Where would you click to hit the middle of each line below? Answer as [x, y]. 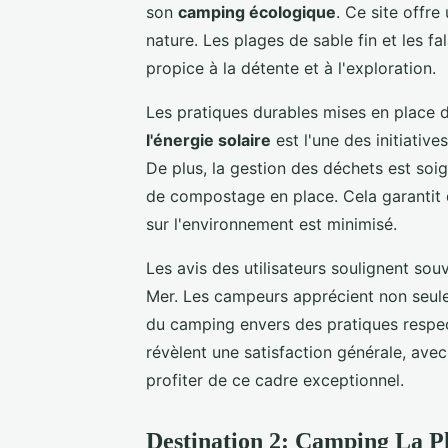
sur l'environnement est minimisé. [271, 223]
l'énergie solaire [208, 139]
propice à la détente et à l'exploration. [291, 67]
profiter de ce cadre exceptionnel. [275, 379]
